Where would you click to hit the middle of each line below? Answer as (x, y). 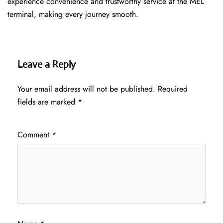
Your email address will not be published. (86, 89)
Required (173, 89)
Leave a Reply (47, 65)
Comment (35, 135)
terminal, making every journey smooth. (73, 14)
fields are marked (48, 102)
